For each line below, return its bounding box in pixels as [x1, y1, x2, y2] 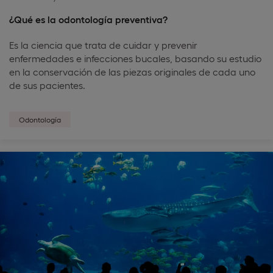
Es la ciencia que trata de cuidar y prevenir [9, 39, 197, 51]
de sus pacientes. [9, 79, 85, 91]
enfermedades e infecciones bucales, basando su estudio [9, 52, 261, 64]
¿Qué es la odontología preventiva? [9, 13, 168, 25]
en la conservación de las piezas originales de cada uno [9, 66, 255, 77]
